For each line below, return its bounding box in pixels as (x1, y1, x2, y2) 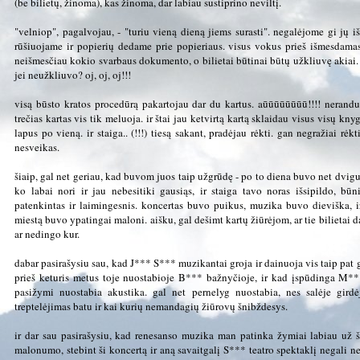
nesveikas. (14, 139, 59, 154)
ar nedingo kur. (14, 226, 80, 241)
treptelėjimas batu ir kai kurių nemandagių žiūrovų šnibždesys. (14, 298, 288, 313)
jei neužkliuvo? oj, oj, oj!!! (14, 67, 131, 82)
